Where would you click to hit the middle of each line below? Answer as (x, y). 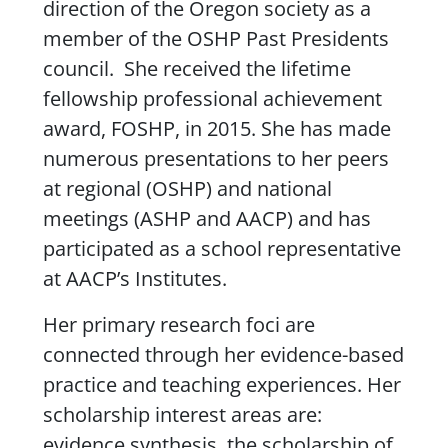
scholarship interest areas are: (182, 414)
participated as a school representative (221, 248)
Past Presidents (314, 38)
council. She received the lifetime (196, 68)
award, (76, 128)
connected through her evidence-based (223, 354)
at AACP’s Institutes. (134, 278)
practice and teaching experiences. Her (221, 384)
